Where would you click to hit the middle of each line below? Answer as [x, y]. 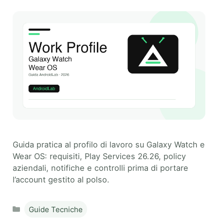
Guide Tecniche [56, 209]
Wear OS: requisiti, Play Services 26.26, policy [99, 156]
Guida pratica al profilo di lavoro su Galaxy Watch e [109, 145]
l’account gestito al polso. [61, 180]
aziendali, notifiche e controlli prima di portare [100, 168]
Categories [44, 205]
